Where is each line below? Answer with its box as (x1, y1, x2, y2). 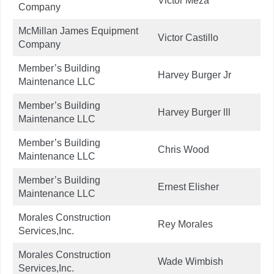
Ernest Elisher (158, 181, 221, 192)
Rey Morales (158, 218, 213, 229)
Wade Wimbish (158, 256, 223, 267)
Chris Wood (158, 144, 209, 155)
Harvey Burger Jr (158, 69, 231, 80)
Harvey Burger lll (158, 106, 231, 117)
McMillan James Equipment (18, 25, 138, 36)
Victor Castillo (158, 32, 218, 43)
